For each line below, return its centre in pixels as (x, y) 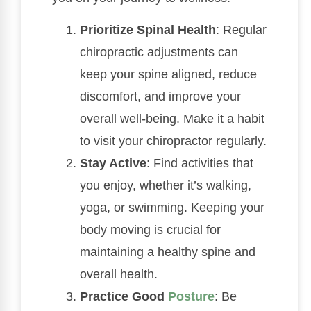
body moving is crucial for (150, 230)
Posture (191, 296)
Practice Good (124, 296)
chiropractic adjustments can (159, 52)
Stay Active (113, 163)
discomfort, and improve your (160, 96)
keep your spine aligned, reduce (168, 74)
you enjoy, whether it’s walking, (166, 185)
